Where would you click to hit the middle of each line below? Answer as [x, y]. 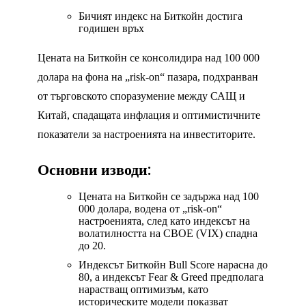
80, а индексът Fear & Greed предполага [171, 277]
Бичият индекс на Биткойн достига [161, 16]
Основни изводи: [95, 170]
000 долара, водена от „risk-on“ [150, 209]
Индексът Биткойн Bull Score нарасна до [173, 265]
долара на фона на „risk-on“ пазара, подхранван [148, 77]
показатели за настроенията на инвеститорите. [147, 135]
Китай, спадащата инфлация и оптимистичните [149, 115]
